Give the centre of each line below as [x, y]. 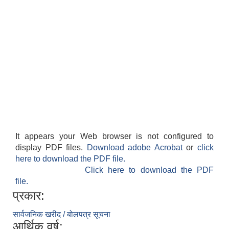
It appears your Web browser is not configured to [114, 136]
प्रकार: [29, 196]
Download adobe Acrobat [136, 148]
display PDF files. [51, 148]
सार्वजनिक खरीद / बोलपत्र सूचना [62, 215]
